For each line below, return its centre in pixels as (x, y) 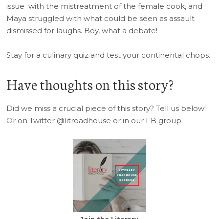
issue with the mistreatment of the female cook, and (105, 6)
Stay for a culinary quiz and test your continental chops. (109, 55)
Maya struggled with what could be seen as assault (101, 18)
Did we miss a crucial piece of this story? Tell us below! (106, 108)
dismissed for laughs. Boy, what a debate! (82, 31)
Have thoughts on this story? (90, 84)
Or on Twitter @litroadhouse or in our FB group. (95, 120)
